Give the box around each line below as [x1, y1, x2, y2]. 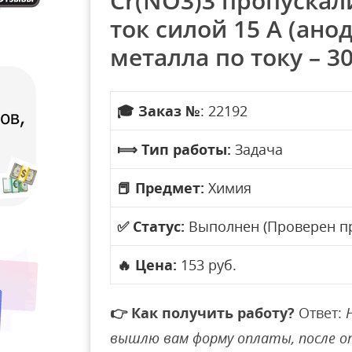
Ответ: [295, 303, 346, 322]
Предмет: [135, 178, 204, 197]
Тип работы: [141, 140, 231, 159]
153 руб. [177, 255, 236, 274]
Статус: [133, 217, 185, 236]
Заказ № [138, 101, 200, 120]
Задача [231, 140, 283, 159]
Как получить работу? [131, 303, 295, 322]
